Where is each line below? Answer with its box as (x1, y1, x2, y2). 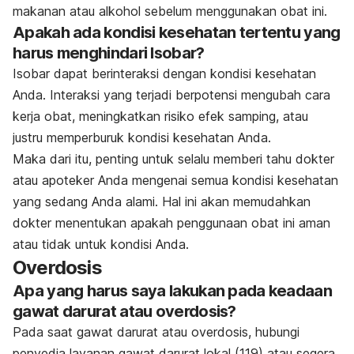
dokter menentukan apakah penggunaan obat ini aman (13, 215, 330, 232)
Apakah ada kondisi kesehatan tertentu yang (13, 23, 341, 43)
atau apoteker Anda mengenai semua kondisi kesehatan (13, 172, 338, 189)
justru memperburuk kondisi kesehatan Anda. (13, 130, 275, 146)
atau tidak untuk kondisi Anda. (13, 236, 193, 253)
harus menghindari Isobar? (13, 43, 205, 63)
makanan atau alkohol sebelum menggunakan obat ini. (13, 3, 327, 20)
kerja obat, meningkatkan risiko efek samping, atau (13, 108, 308, 125)
